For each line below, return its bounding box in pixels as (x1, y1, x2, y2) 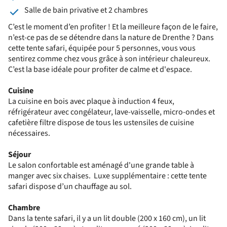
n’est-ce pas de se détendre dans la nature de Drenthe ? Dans (8, 31, 214, 43)
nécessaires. (8, 127, 50, 139)
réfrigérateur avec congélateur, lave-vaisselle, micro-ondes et (8, 106, 215, 118)
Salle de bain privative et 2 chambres (24, 4, 148, 16)
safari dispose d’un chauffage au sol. (8, 180, 132, 192)
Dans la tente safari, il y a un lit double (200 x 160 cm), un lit (8, 212, 206, 224)
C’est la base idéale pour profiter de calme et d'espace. (8, 63, 192, 75)
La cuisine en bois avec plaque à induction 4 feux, (8, 95, 174, 107)
